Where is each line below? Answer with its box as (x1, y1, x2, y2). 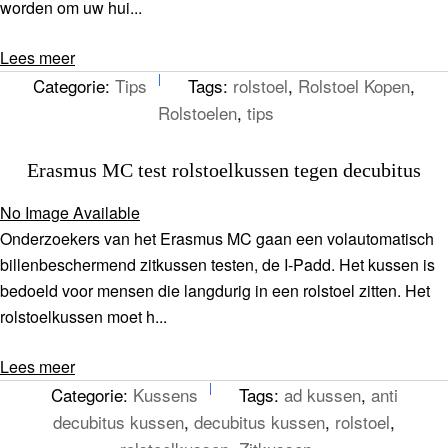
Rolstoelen (158, 100, 237, 125)
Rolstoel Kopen (298, 73, 410, 98)
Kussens (132, 382, 198, 407)
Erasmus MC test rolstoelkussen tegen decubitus (27, 159, 421, 181)
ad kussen (283, 382, 361, 407)
